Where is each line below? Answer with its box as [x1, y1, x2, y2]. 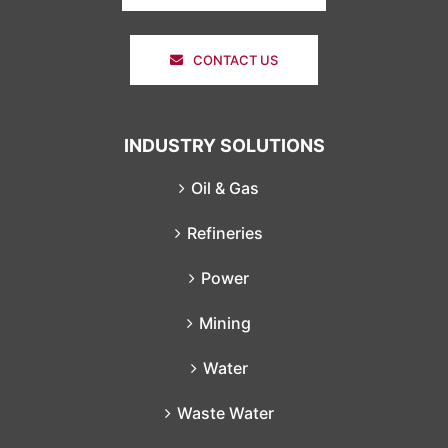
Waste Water [176, 402, 274, 423]
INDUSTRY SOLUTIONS [123, 134, 325, 156]
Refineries [187, 222, 263, 243]
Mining [199, 312, 251, 333]
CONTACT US [192, 51, 278, 68]
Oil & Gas [191, 177, 259, 198]
